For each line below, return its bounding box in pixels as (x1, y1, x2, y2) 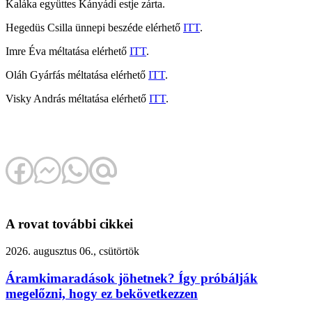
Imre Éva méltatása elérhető (6, 45, 130, 57)
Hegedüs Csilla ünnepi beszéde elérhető (6, 21, 183, 33)
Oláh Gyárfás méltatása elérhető (6, 68, 148, 81)
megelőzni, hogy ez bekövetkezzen (6, 286, 198, 301)
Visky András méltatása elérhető (6, 92, 149, 104)
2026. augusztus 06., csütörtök (6, 245, 139, 258)
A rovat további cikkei (6, 217, 133, 232)
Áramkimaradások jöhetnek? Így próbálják (6, 270, 258, 286)
